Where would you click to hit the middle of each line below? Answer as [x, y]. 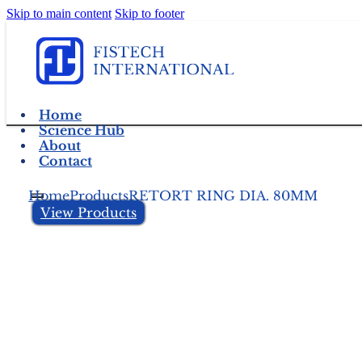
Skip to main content [59, 13]
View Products [88, 213]
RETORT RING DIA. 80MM [223, 196]
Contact [65, 162]
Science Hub [82, 131]
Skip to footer [149, 13]
